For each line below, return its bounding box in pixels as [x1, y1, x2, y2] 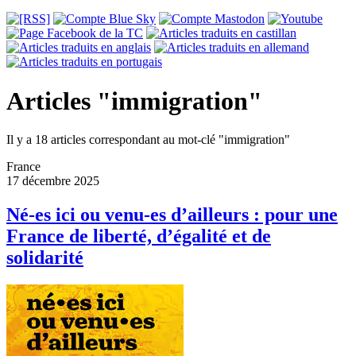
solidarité [6, 247, 83, 269]
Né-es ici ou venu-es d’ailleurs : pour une [6, 204, 338, 226]
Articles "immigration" [6, 86, 262, 115]
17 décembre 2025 [6, 174, 99, 188]
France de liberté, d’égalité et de [6, 226, 271, 247]
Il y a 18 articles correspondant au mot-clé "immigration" [6, 133, 290, 147]
